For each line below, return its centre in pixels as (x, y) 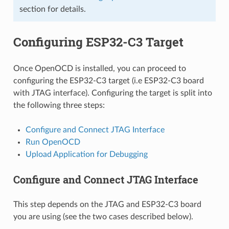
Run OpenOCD (53, 142)
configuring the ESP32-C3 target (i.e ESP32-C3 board (108, 81)
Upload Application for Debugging (86, 155)
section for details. (52, 9)
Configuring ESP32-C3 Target (98, 42)
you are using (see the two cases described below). (103, 217)
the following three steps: (59, 106)
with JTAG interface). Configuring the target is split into (112, 93)
